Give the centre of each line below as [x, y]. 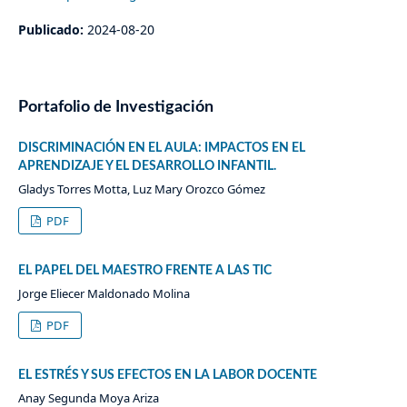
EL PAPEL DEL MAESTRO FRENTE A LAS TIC [144, 270]
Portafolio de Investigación [115, 107]
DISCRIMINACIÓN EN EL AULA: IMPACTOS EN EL [161, 148]
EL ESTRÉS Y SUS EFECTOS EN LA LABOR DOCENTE [167, 375]
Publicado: [52, 29]
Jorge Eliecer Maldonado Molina [104, 293]
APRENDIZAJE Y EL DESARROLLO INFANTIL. [147, 166]
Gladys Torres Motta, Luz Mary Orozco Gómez [141, 189]
